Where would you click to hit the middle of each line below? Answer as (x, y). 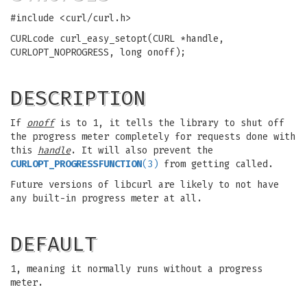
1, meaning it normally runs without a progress (136, 269)
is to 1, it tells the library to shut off (169, 123)
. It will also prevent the (142, 150)
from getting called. (216, 164)
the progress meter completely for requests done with (153, 137)
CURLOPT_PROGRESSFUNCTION (76, 164)
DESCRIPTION (78, 98)
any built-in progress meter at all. (106, 198)
